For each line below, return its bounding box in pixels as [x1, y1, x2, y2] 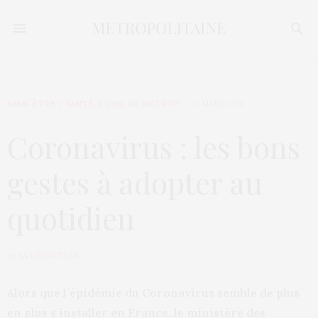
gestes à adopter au [7, 163, 263, 202]
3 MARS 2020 [195, 99, 244, 109]
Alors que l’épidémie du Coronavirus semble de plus [7, 285, 300, 300]
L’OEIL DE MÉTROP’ [98, 99, 181, 109]
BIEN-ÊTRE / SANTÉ [7, 99, 94, 109]
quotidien [7, 198, 142, 238]
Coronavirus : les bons [7, 127, 300, 167]
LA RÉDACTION [18, 251, 79, 261]
